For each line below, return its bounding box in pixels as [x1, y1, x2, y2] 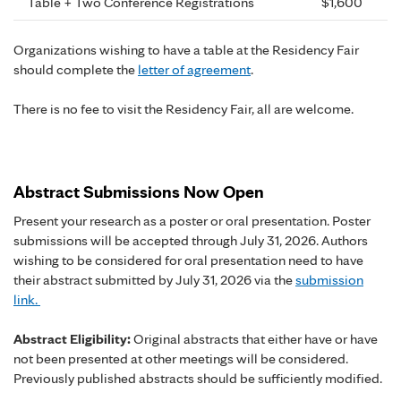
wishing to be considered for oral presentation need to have [13, 251, 363, 269]
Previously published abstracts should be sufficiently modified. [13, 369, 382, 387]
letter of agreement [138, 60, 251, 78]
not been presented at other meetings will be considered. [13, 349, 348, 367]
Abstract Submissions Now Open [13, 180, 264, 202]
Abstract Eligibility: [13, 329, 131, 347]
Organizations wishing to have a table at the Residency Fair [13, 40, 359, 58]
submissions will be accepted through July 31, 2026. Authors [13, 231, 368, 249]
